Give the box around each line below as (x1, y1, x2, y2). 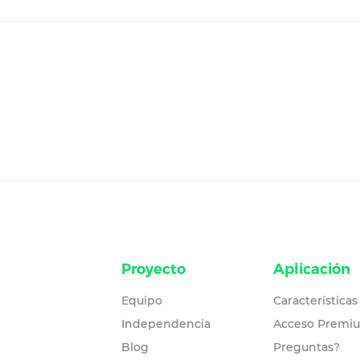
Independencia (121, 317, 211, 331)
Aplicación (272, 260, 350, 278)
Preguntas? (272, 340, 340, 354)
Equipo (121, 293, 162, 308)
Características (272, 293, 358, 308)
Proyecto (121, 260, 186, 278)
